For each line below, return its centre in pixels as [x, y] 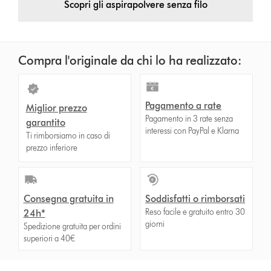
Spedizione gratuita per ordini [72, 226]
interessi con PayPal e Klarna [192, 131]
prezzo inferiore [51, 148]
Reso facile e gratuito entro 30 [195, 212]
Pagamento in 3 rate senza [189, 119]
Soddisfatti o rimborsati [195, 198]
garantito [45, 122]
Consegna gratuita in [68, 198]
